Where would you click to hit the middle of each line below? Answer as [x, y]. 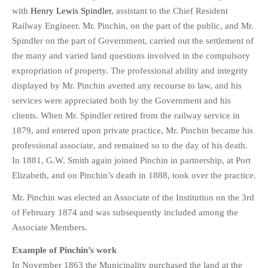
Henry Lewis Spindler [71, 10]
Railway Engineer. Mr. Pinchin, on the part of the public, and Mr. [133, 25]
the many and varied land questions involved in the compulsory [131, 55]
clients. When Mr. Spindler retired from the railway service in [126, 115]
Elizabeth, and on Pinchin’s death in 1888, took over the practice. [134, 175]
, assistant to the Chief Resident [170, 10]
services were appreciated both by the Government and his [121, 100]
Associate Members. [50, 227]
